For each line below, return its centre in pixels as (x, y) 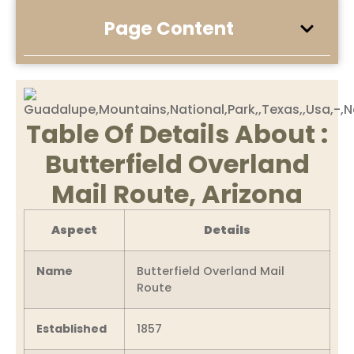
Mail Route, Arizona (177, 194)
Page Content (169, 28)
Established (72, 328)
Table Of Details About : (177, 134)
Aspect (74, 230)
